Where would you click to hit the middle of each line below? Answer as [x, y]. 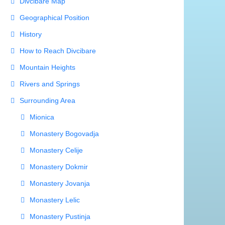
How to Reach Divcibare [58, 51]
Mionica [42, 117]
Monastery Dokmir [59, 167]
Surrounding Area [47, 101]
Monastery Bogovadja [64, 134]
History [31, 34]
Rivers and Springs [50, 84]
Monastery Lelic [55, 200]
